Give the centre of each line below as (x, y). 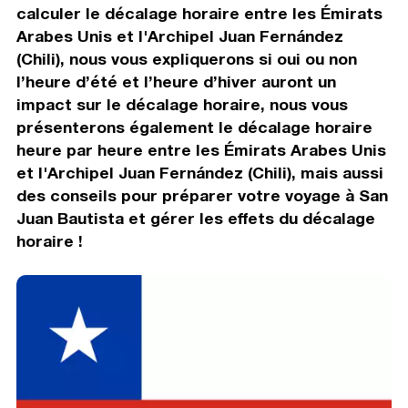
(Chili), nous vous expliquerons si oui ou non (186, 58)
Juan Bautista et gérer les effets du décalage (195, 218)
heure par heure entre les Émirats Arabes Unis (201, 149)
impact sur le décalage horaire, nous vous (182, 104)
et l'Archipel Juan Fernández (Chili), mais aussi (199, 172)
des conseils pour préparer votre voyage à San (202, 195)
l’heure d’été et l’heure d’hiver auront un (176, 81)
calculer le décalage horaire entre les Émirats (199, 13)
